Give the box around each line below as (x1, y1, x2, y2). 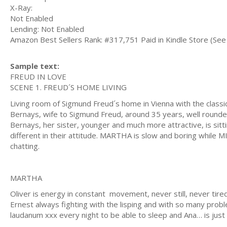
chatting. (10, 140, 40, 151)
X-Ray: (10, 2, 32, 13)
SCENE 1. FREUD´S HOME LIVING (10, 82, 127, 93)
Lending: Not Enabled (10, 23, 84, 34)
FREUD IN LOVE (10, 71, 66, 82)
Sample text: (10, 61, 59, 71)
